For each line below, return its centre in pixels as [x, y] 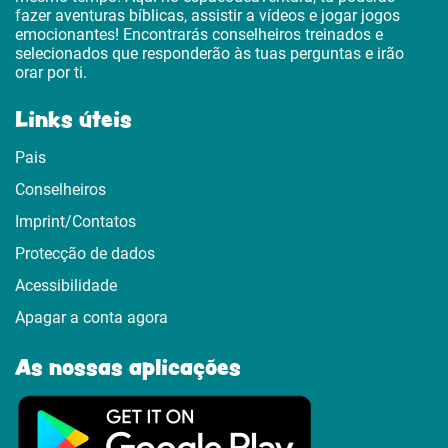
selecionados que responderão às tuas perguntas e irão [209, 53]
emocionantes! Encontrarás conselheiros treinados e [199, 34]
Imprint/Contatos [75, 221]
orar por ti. [51, 72]
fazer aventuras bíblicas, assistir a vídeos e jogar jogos [207, 15]
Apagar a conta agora [91, 317]
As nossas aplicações [128, 365]
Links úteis [73, 117]
